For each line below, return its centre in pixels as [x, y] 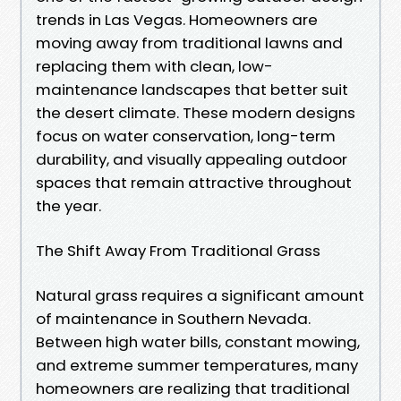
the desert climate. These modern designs [196, 112]
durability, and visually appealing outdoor [192, 159]
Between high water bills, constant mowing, [198, 341]
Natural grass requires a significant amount [200, 295]
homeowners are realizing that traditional [193, 388]
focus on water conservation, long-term [186, 136]
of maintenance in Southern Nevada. [173, 318]
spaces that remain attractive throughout [194, 182]
